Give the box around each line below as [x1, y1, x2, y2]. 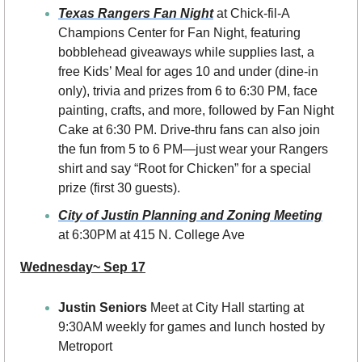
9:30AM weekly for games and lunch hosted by [58, 320, 325, 335]
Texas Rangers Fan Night [58, 6, 213, 21]
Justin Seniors [58, 301, 150, 315]
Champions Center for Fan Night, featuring [58, 26, 301, 40]
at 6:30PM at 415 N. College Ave [58, 228, 245, 242]
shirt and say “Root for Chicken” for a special [58, 162, 311, 176]
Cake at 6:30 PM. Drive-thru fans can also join [58, 123, 320, 137]
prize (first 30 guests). [58, 181, 180, 196]
